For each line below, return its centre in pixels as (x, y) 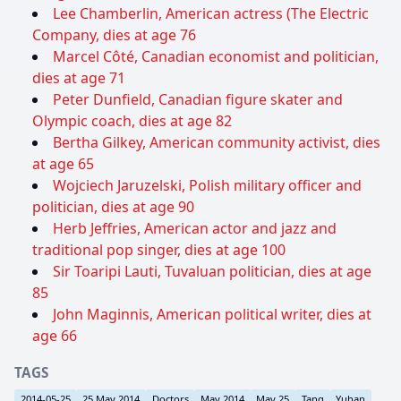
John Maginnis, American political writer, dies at (212, 315)
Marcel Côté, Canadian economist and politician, (216, 57)
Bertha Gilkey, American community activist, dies (217, 143)
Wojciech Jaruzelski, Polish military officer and (207, 186)
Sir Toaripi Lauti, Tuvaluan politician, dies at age (212, 272)
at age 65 (63, 164)
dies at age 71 (79, 78)
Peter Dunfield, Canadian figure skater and (198, 100)
